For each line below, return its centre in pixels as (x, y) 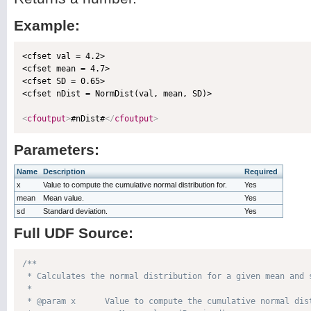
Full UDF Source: (74, 233)
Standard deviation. (75, 211)
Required (261, 171)
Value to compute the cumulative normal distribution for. (135, 185)
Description (64, 171)
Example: (47, 25)
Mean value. (64, 198)
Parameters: (57, 150)
